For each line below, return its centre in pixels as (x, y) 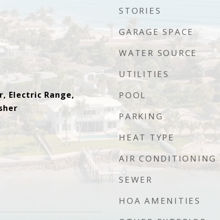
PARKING (141, 116)
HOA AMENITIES (160, 201)
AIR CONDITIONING (168, 158)
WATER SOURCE (158, 53)
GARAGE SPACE (156, 32)
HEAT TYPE (147, 137)
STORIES (140, 11)
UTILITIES (144, 74)
